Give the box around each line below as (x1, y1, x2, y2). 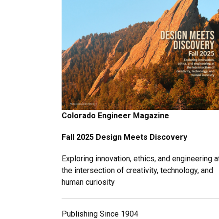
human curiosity (62, 177, 115, 187)
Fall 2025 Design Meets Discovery (62, 132, 187, 142)
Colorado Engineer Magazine (62, 110, 169, 120)
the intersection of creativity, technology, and (62, 165, 213, 175)
